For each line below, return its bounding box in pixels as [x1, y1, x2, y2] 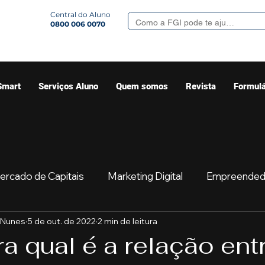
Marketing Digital [108, 169, 183, 182]
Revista [186, 81, 216, 92]
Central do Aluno [50, 10, 111, 19]
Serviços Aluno [38, 81, 98, 92]
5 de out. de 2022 [27, 215, 96, 227]
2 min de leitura [98, 215, 157, 227]
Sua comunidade [61, 216, 136, 230]
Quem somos [116, 81, 168, 92]
